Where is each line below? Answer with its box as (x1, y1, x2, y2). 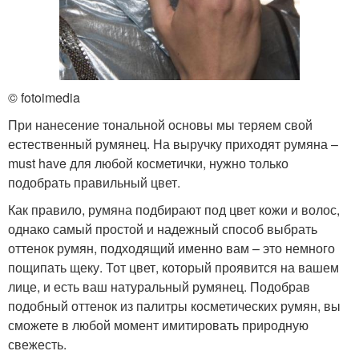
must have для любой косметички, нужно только (8, 154, 288, 172)
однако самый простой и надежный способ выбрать (8, 220, 317, 238)
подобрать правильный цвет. (8, 173, 180, 192)
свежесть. (8, 335, 67, 353)
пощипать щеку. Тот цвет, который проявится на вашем (8, 258, 339, 276)
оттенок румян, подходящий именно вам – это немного (8, 239, 335, 257)
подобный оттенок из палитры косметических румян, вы (8, 296, 341, 315)
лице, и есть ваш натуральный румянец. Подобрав (8, 277, 310, 296)
